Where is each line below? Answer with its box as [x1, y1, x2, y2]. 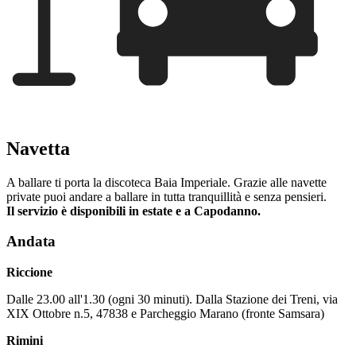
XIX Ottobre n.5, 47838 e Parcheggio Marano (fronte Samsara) [6, 307, 324, 321]
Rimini [6, 334, 43, 348]
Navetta [6, 137, 70, 159]
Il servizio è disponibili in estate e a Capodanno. [6, 203, 261, 218]
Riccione [6, 265, 52, 280]
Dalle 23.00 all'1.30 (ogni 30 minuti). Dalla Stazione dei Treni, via [6, 292, 338, 307]
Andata [6, 233, 56, 250]
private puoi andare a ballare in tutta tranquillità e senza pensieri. [6, 189, 327, 203]
